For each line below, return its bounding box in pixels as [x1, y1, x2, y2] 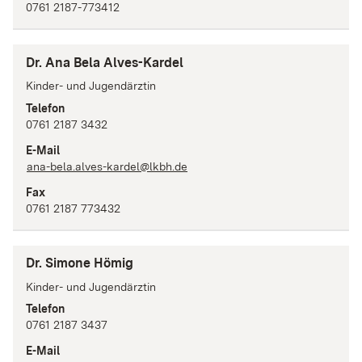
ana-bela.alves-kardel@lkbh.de [27, 159, 187, 173]
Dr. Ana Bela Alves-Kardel [26, 54, 183, 70]
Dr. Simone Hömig [26, 255, 133, 271]
